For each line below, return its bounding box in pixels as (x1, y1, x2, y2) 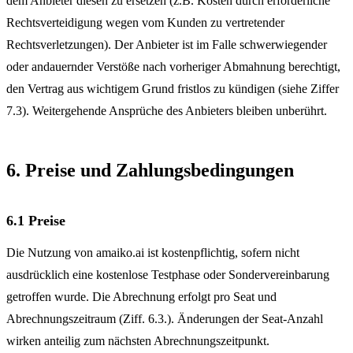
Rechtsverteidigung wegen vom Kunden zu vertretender (6, 16, 284, 29)
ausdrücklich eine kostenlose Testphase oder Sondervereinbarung (6, 268, 329, 281)
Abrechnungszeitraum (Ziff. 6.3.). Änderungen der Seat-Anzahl (6, 312, 323, 325)
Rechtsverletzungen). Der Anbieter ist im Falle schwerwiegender (6, 38, 327, 51)
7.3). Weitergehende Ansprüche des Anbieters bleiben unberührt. (6, 104, 327, 117)
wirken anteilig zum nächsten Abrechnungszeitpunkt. (6, 334, 269, 347)
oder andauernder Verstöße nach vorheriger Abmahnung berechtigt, (6, 60, 340, 73)
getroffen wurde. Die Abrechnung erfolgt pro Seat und (6, 290, 277, 303)
